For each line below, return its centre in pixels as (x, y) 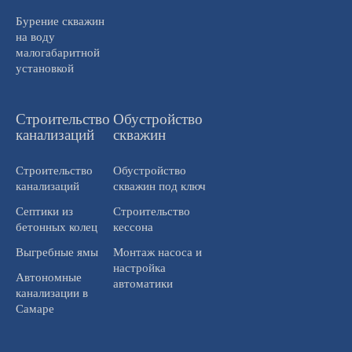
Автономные (49, 277)
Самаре (35, 308)
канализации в (52, 293)
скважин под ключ (159, 186)
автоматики (143, 283)
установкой (45, 68)
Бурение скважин (60, 21)
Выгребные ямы (57, 252)
